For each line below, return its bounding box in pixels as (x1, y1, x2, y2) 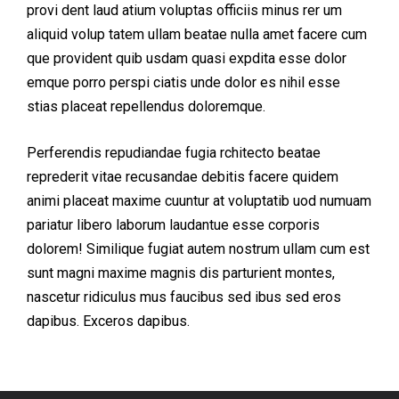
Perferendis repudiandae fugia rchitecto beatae (27, 144, 321, 161)
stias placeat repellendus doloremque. (27, 98, 265, 115)
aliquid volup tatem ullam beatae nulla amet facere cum (27, 26, 367, 43)
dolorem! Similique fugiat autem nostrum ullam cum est (27, 240, 370, 257)
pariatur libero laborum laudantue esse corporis (27, 216, 320, 233)
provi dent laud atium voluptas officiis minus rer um (27, 2, 342, 19)
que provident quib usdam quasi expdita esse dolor (27, 50, 346, 67)
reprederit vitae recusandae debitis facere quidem (27, 168, 338, 185)
